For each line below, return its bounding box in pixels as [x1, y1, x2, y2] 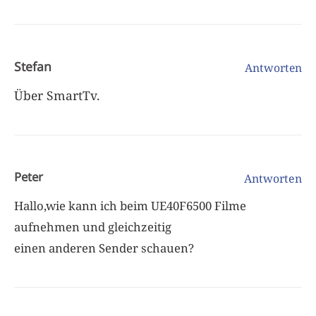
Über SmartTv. [14, 86, 99, 104]
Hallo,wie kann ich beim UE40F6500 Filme [14, 197, 246, 214]
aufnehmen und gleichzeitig [14, 218, 171, 235]
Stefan [14, 57, 51, 75]
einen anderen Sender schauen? [14, 239, 194, 256]
